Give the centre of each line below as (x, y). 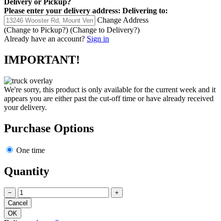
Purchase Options (49, 128)
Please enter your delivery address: (62, 11)
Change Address (123, 20)
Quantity (27, 171)
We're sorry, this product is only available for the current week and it (110, 89)
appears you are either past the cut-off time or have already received (109, 98)
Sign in (98, 39)
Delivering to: (145, 11)
